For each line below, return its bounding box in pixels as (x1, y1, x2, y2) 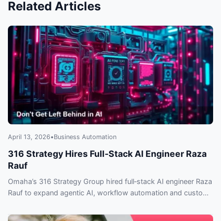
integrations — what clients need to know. (8, 200, 147, 209)
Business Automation (54, 133, 116, 141)
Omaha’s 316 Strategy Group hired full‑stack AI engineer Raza (8, 177, 212, 186)
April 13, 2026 (8, 133, 50, 141)
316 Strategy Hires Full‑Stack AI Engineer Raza (8, 148, 207, 159)
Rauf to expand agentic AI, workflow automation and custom (8, 188, 209, 197)
